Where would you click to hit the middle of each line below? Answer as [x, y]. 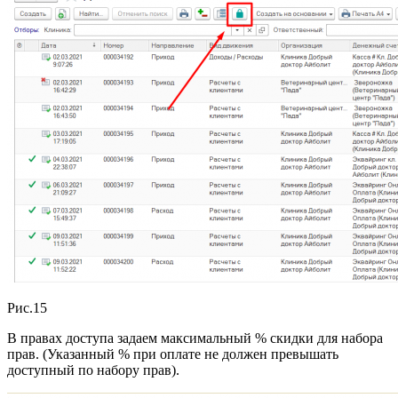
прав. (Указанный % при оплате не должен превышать [173, 354]
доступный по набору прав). [93, 370]
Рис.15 [27, 308]
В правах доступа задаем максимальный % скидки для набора [195, 338]
